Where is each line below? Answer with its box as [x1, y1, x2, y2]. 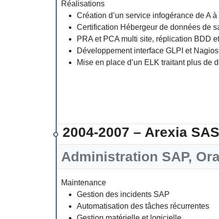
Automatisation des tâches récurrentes [77, 201, 209, 210]
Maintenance [61, 178, 106, 187]
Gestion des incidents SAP [77, 190, 170, 198]
